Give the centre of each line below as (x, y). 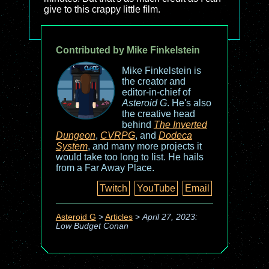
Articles (119, 217)
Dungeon (75, 135)
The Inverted (180, 125)
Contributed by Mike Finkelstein (128, 50)
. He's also (189, 103)
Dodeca (175, 135)
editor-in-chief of (156, 92)
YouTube (156, 188)
